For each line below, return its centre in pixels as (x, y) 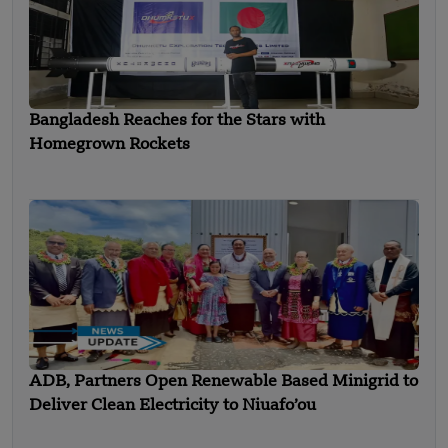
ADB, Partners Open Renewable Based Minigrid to (223, 381)
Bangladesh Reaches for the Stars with (177, 120)
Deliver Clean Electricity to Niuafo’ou (172, 405)
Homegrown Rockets (109, 144)
